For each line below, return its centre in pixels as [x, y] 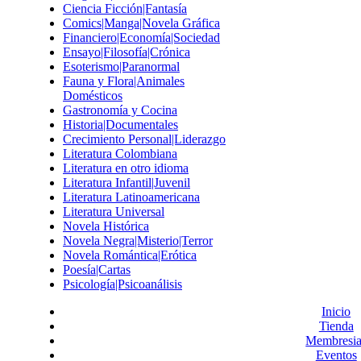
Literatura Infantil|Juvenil [127, 183]
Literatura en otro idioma [126, 168]
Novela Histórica [106, 226]
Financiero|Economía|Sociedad [141, 37]
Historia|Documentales [120, 124]
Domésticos [93, 95]
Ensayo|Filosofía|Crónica [127, 52]
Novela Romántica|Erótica [130, 255]
